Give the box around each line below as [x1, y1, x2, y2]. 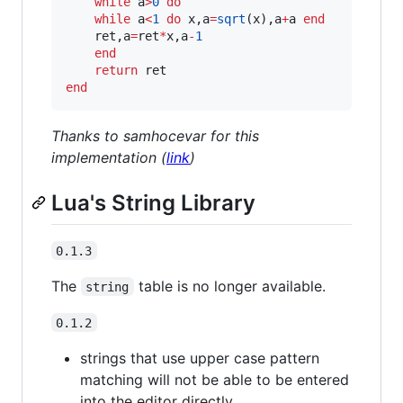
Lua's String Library [51, 190, 255, 217]
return [94, 63, 138, 78]
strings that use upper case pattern [80, 348, 319, 367]
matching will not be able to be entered [80, 370, 349, 389]
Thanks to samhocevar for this [51, 127, 259, 146]
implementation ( [51, 148, 166, 167]
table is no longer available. [133, 276, 326, 295]
